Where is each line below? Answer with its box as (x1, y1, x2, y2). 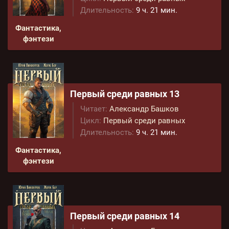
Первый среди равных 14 (70, 211, 179, 221)
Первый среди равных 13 (70, 88, 179, 99)
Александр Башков (109, 104, 179, 113)
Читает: (80, 104, 107, 113)
